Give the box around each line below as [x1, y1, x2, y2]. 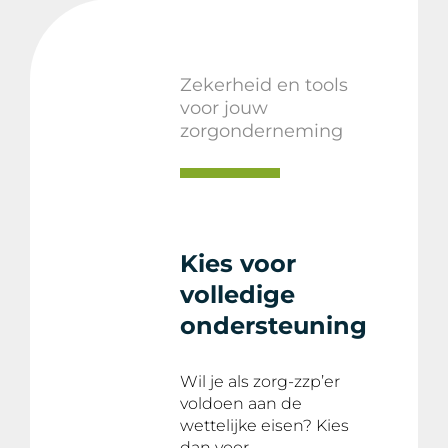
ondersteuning [180, 310, 367, 340]
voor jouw [180, 96, 268, 119]
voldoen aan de [180, 393, 302, 413]
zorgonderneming [180, 119, 343, 142]
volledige [180, 279, 295, 309]
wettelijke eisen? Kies [180, 415, 349, 435]
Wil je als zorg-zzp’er [180, 371, 340, 391]
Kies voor [180, 248, 296, 278]
